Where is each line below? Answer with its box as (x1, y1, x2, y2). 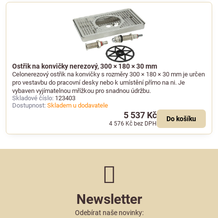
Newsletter (76, 191, 142, 208)
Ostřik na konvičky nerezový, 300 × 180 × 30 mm (12, 62, 157, 70)
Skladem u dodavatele (47, 101, 108, 109)
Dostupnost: (12, 101, 46, 109)
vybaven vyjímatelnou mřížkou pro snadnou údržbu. (12, 87, 151, 94)
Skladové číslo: (12, 94, 54, 102)
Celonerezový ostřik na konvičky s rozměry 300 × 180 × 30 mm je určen (12, 70, 205, 78)
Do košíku (166, 115, 196, 123)
